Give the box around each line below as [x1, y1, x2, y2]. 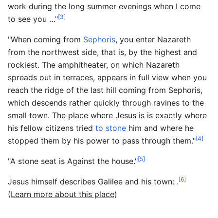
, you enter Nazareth [115, 34, 191, 44]
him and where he [126, 123, 194, 133]
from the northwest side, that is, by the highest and [8, 47, 197, 57]
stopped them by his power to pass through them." [8, 135, 196, 145]
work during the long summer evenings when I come [8, 1, 200, 11]
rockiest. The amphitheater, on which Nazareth [8, 59, 180, 70]
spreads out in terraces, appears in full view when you [8, 72, 207, 82]
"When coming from [8, 34, 83, 44]
